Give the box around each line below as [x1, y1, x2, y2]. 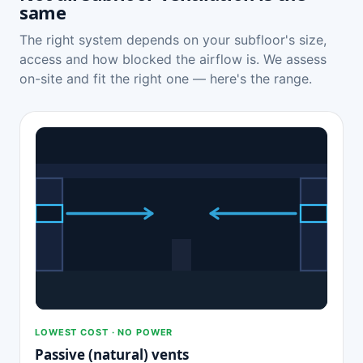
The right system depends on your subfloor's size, [19, 31, 327, 48]
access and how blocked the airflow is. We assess [19, 50, 327, 67]
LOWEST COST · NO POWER [35, 326, 173, 338]
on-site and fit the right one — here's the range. [19, 70, 312, 87]
